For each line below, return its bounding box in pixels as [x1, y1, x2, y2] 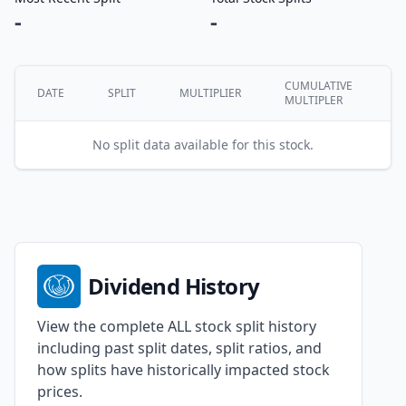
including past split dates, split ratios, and [37, 338, 322, 358]
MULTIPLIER [179, 85, 241, 101]
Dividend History [88, 271, 260, 301]
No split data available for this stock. [92, 136, 314, 153]
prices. [37, 382, 82, 401]
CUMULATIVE [285, 78, 353, 93]
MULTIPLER [285, 92, 343, 108]
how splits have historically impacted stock [37, 360, 330, 380]
